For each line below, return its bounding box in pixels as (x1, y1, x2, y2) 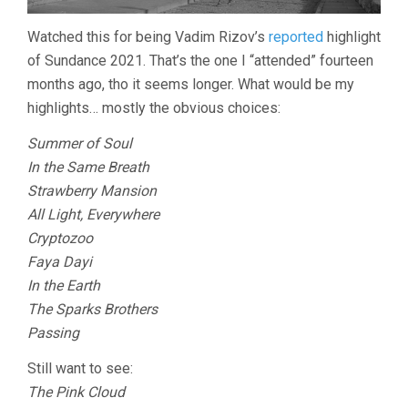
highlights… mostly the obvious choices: (27, 98, 280, 117)
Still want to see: (27, 359, 133, 377)
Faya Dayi (27, 252, 92, 270)
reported (269, 27, 323, 46)
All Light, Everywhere (27, 205, 159, 223)
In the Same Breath (27, 158, 149, 176)
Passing (27, 323, 79, 342)
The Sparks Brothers (27, 300, 158, 318)
